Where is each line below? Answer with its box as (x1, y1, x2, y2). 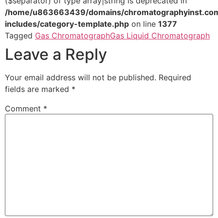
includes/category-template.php (5, 19, 129, 29)
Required (159, 73, 191, 83)
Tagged (5, 31, 35, 41)
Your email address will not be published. (5, 73, 156, 83)
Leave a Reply (5, 45, 107, 64)
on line (129, 19, 158, 29)
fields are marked (5, 84, 72, 94)
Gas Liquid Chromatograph (110, 31, 210, 41)
